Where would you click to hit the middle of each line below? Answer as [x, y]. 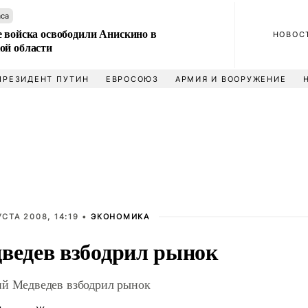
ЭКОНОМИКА [120, 217]
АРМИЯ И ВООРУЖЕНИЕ [231, 79]
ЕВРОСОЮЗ [132, 79]
